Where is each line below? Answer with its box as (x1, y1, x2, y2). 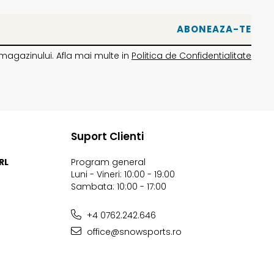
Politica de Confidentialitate (131, 49, 251, 62)
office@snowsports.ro (84, 225, 182, 238)
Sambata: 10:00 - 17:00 (71, 180, 166, 193)
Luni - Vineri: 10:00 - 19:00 (71, 168, 175, 180)
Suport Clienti (71, 128, 144, 144)
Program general (71, 155, 146, 168)
